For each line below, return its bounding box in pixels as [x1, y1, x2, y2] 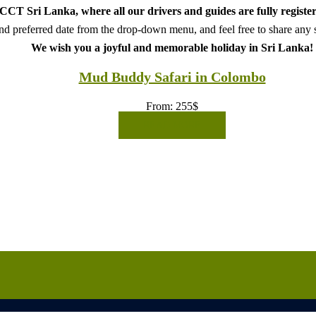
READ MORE [143, 119, 201, 130]
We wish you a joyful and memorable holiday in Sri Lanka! [31, 41, 313, 54]
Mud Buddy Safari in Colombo [78, 69, 266, 85]
